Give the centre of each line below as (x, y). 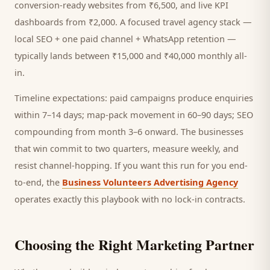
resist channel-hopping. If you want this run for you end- (131, 165)
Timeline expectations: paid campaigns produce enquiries (134, 98)
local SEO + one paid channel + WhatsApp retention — (125, 39)
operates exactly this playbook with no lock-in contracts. (130, 199)
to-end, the (38, 182)
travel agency (190, 22)
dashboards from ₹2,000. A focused (89, 22)
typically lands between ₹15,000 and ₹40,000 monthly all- (131, 55)
